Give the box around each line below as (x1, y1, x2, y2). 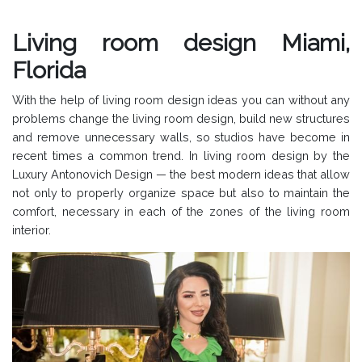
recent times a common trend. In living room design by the (12, 149, 350, 162)
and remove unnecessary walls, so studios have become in (12, 130, 350, 144)
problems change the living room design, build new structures (12, 112, 350, 125)
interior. (12, 223, 54, 237)
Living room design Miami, (12, 29, 350, 57)
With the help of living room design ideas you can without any (12, 93, 350, 107)
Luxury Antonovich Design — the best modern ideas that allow (12, 167, 350, 181)
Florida (12, 57, 86, 84)
